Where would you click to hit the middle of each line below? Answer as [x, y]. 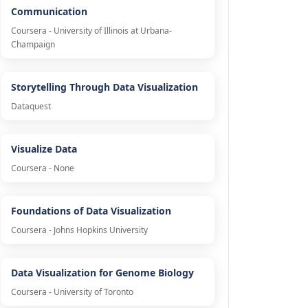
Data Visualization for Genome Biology [102, 273]
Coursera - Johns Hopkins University [79, 230]
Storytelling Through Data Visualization [104, 87]
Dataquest [31, 107]
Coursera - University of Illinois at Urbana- [91, 31]
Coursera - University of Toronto [72, 292]
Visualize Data [44, 149]
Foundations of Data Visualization [91, 211]
